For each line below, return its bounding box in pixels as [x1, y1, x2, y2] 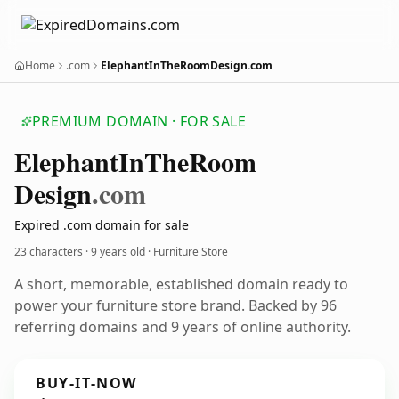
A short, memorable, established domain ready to [14, 274, 348, 294]
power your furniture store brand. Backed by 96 [14, 296, 337, 315]
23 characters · [14, 244, 91, 259]
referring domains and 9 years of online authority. [14, 317, 351, 337]
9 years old [91, 244, 145, 259]
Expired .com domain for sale [14, 216, 189, 233]
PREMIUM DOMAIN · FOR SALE [32, 111, 246, 131]
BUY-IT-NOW [36, 373, 137, 393]
